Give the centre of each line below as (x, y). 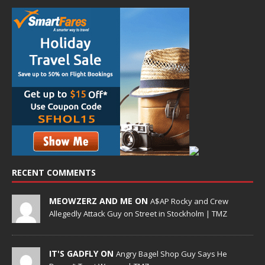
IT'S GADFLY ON (83, 253)
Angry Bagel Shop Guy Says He (172, 253)
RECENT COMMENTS (54, 172)
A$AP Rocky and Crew (189, 201)
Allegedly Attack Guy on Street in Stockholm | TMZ (138, 213)
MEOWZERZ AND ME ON (100, 201)
